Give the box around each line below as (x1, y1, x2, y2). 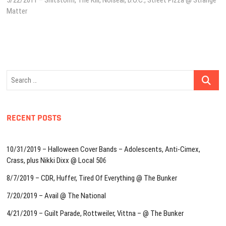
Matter (7, 7, 28, 16)
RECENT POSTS (7, 112, 62, 124)
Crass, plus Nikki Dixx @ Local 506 (7, 156, 107, 165)
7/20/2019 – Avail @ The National (7, 191, 106, 201)
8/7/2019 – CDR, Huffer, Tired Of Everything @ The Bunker (7, 174, 178, 183)
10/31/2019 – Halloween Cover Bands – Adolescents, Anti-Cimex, (7, 145, 201, 154)
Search (193, 71, 214, 80)
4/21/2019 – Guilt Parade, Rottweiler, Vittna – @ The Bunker (7, 209, 184, 218)
